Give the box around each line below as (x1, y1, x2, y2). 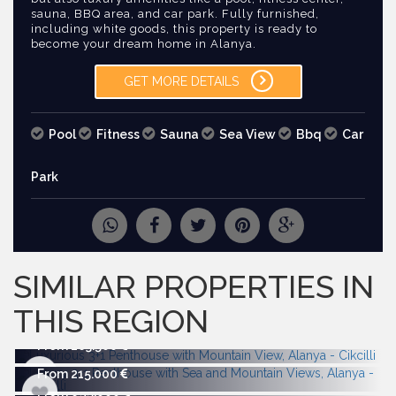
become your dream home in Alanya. (31, 37, 256, 50)
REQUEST (27, 228, 88, 244)
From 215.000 (37, 367, 120, 381)
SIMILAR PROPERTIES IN (13, 268, 374, 305)
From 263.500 (37, 339, 120, 353)
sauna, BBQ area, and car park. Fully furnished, (31, 7, 319, 20)
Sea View (219, 127, 278, 141)
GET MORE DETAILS (123, 74, 242, 88)
